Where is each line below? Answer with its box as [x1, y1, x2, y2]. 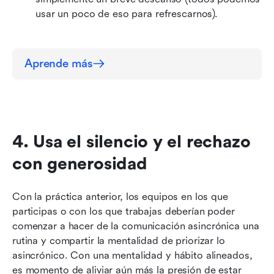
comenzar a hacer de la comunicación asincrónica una [12, 220, 259, 232]
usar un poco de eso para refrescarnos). [35, 7, 218, 20]
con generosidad [12, 154, 147, 174]
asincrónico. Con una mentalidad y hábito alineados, [12, 249, 253, 261]
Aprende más [24, 56, 93, 70]
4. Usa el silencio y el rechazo [12, 131, 251, 152]
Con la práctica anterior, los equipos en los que [12, 190, 228, 202]
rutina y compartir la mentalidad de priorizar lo [12, 234, 225, 246]
